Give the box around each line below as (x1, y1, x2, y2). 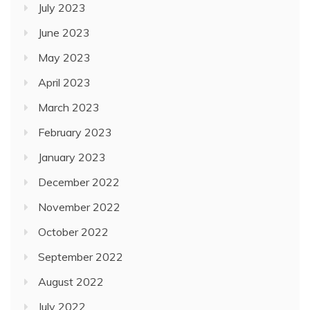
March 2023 (38, 100, 100, 114)
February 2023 (38, 125, 112, 139)
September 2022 (38, 250, 123, 264)
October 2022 (38, 225, 109, 239)
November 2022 (38, 200, 120, 214)
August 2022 (38, 275, 104, 289)
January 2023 (38, 150, 106, 164)
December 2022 (38, 175, 120, 189)
